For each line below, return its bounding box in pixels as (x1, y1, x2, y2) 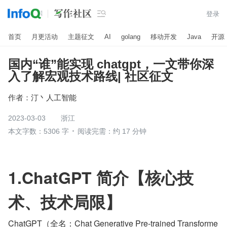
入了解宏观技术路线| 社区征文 (8, 69, 173, 83)
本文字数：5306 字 (8, 127, 69, 135)
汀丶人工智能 (31, 93, 77, 102)
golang (121, 32, 140, 41)
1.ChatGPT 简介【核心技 (8, 166, 194, 189)
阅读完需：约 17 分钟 (78, 127, 146, 135)
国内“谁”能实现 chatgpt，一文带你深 (8, 57, 214, 71)
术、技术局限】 (8, 190, 122, 213)
